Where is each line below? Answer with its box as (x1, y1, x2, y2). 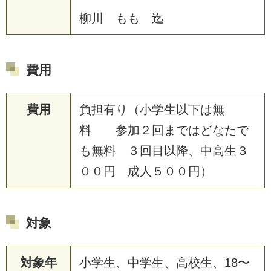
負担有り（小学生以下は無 (79, 103, 224, 117)
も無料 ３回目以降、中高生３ (79, 144, 249, 158)
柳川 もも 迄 (79, 11, 164, 25)
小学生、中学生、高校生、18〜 (79, 256, 250, 270)
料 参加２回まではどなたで (79, 123, 249, 137)
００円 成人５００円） (79, 165, 212, 178)
